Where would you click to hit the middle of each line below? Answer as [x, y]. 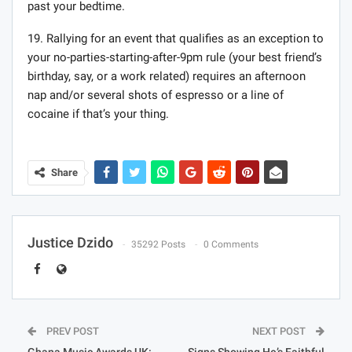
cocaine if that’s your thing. [98, 114]
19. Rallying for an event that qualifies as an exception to [176, 39]
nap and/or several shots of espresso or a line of [156, 95]
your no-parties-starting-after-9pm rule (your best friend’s [175, 58]
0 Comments [231, 244]
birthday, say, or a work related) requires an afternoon [167, 77]
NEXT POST [280, 332]
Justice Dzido [70, 243]
